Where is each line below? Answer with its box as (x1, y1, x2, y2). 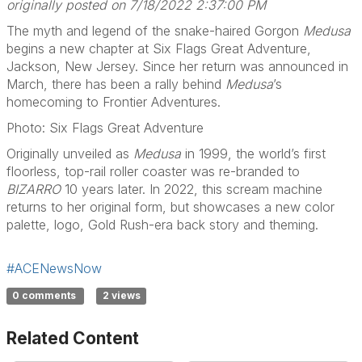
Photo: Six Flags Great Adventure (6, 120, 204, 136)
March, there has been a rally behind (6, 76, 225, 92)
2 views (102, 289, 141, 301)
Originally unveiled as (6, 145, 133, 162)
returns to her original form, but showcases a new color (6, 199, 335, 215)
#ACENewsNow (6, 260, 102, 276)
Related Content (6, 328, 139, 348)
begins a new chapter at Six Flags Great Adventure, (6, 40, 311, 57)
